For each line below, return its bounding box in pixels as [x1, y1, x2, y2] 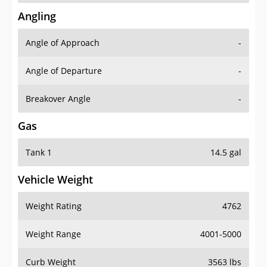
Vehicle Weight [18, 172, 93, 187]
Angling [18, 9, 56, 24]
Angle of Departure [26, 65, 102, 77]
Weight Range [26, 228, 81, 240]
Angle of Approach [26, 37, 100, 49]
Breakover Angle [26, 93, 91, 105]
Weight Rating [26, 200, 82, 212]
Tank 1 [26, 147, 52, 159]
